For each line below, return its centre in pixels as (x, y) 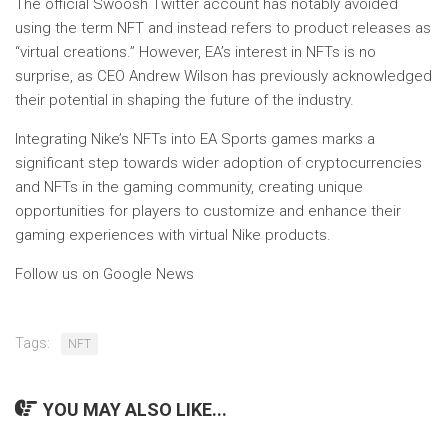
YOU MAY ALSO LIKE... (135, 410)
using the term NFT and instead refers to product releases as (223, 28)
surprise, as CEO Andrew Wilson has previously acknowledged (223, 76)
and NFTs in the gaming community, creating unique (189, 187)
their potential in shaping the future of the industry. (184, 100)
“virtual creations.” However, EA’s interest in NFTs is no (195, 52)
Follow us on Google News (104, 274)
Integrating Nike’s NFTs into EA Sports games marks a (195, 139)
